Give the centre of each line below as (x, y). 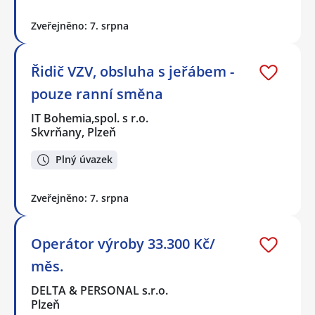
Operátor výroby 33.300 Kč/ (123, 243)
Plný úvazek (84, 160)
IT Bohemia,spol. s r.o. (90, 118)
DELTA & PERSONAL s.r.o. (100, 290)
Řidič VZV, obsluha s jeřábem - (133, 72)
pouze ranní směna (97, 94)
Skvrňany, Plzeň (73, 133)
